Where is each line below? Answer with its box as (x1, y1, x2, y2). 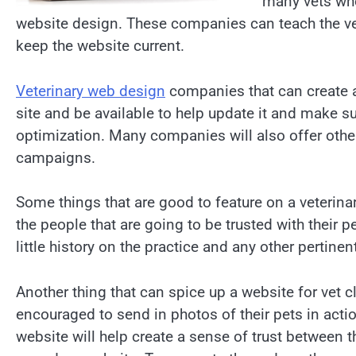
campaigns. (16, 148, 95, 167)
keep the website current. (16, 37, 184, 56)
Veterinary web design (16, 81, 165, 100)
